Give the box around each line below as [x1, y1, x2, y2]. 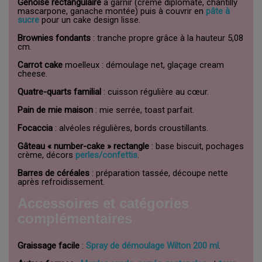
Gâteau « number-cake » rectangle [18, 140, 149, 151]
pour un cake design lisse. [39, 14, 140, 25]
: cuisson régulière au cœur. [101, 86, 209, 97]
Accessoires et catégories [18, 195, 189, 211]
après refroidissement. [18, 176, 105, 187]
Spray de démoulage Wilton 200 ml [86, 240, 219, 251]
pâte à [206, 5, 230, 16]
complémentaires [18, 210, 132, 226]
